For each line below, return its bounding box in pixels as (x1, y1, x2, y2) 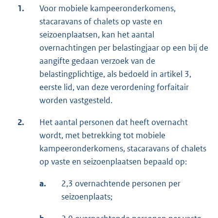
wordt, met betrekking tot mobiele (39, 130, 165, 141)
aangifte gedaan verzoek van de (39, 55, 155, 67)
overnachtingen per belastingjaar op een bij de (39, 42, 208, 54)
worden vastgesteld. (39, 95, 112, 106)
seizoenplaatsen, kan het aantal (39, 29, 154, 40)
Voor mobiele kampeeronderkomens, (39, 3, 176, 14)
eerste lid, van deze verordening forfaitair (39, 82, 189, 93)
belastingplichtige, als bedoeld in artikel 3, (39, 69, 191, 80)
